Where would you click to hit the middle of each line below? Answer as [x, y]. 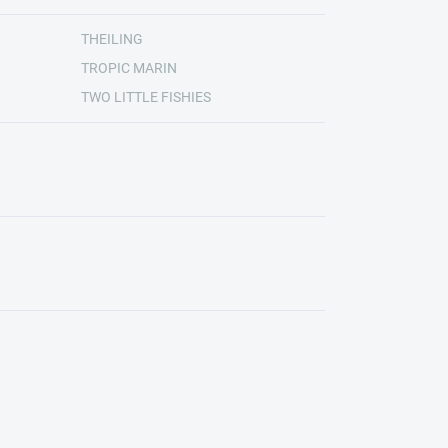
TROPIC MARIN [128, 68]
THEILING [111, 39]
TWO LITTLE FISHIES [145, 97]
